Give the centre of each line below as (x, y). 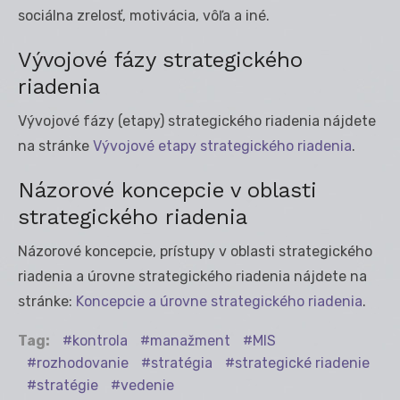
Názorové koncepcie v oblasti (167, 190)
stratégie (67, 385)
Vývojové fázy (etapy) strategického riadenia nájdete (197, 121)
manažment (190, 340)
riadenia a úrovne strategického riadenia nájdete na (192, 276)
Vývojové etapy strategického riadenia (222, 146)
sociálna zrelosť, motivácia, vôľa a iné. (144, 15)
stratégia (182, 362)
